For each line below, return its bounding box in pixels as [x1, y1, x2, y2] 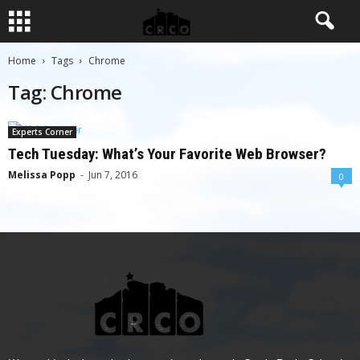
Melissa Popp [8, 168, 76, 182]
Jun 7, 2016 [88, 168, 137, 182]
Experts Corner [12, 126, 72, 137]
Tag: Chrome [8, 79, 122, 105]
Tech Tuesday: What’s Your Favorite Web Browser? [8, 145, 326, 163]
